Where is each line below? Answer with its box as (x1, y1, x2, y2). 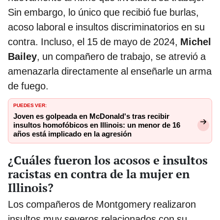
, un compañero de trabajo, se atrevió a (37, 51, 206, 63)
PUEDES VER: (13, 101, 47, 109)
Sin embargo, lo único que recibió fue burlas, (8, 6, 199, 19)
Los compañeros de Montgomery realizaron (8, 198, 196, 210)
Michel (180, 36, 211, 48)
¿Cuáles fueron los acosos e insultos (8, 152, 208, 168)
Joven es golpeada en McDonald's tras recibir (13, 112, 169, 121)
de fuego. (8, 80, 49, 92)
